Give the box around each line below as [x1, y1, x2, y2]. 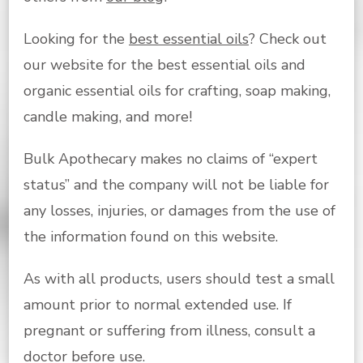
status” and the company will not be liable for [23, 175, 329, 195]
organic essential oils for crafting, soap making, [23, 81, 331, 101]
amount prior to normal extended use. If [23, 295, 292, 315]
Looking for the [23, 29, 129, 49]
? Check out [249, 29, 327, 49]
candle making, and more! [23, 107, 196, 127]
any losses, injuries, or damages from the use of [23, 201, 335, 221]
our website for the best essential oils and [23, 55, 305, 75]
